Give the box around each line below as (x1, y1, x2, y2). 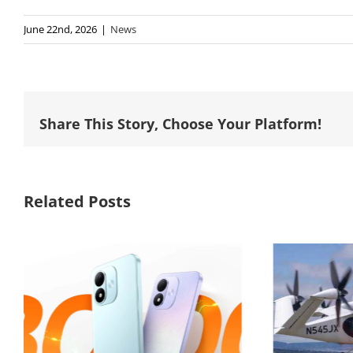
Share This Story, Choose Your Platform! (39, 114, 321, 134)
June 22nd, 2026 (24, 21, 97, 36)
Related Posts (24, 190, 131, 212)
